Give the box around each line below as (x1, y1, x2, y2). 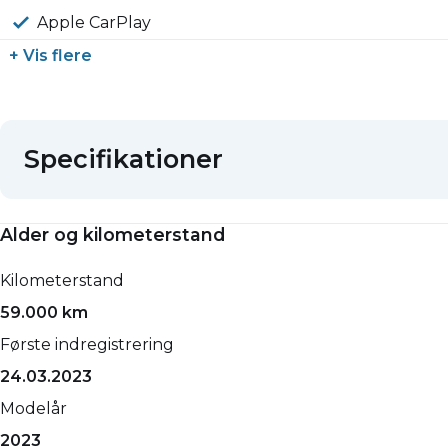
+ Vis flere (9, 46, 92, 65)
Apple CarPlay (37, 13, 152, 32)
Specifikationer (24, 144, 223, 174)
